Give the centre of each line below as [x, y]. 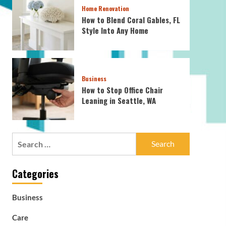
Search [24, 138]
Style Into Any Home [115, 31]
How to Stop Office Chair [122, 90]
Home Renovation [105, 9]
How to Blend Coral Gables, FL [131, 20]
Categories [35, 173]
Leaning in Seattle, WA [119, 100]
